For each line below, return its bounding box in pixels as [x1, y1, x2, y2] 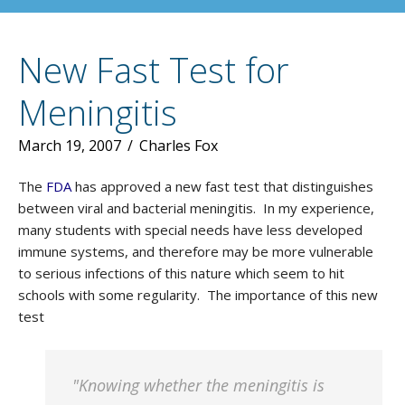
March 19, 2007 [18, 136, 121, 155]
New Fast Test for [18, 46, 288, 93]
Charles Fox [139, 136, 218, 155]
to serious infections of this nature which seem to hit [18, 264, 344, 282]
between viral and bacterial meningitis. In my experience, [18, 199, 374, 217]
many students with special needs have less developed [18, 221, 363, 239]
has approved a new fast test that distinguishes [71, 177, 373, 195]
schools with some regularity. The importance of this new [18, 286, 378, 304]
